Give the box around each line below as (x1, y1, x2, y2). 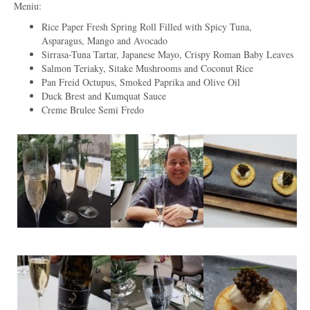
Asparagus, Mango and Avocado (42, 34, 167, 47)
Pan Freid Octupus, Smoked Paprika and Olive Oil (42, 75, 240, 89)
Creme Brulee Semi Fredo (42, 103, 144, 116)
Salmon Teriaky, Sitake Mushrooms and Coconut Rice (42, 62, 253, 75)
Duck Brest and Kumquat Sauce (42, 89, 166, 102)
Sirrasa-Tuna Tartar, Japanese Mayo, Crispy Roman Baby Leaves (42, 48, 293, 61)
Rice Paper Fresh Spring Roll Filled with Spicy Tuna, (42, 20, 252, 33)
